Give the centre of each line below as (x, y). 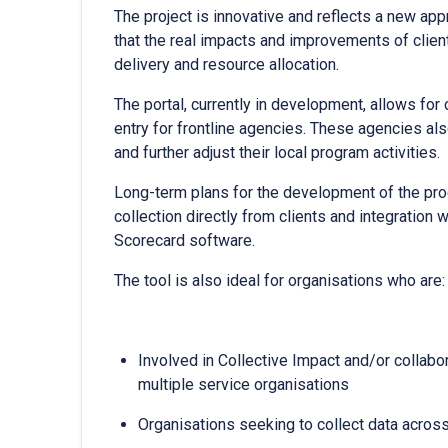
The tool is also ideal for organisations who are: (280, 280)
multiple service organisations (244, 384)
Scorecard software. (185, 240)
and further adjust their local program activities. (277, 152)
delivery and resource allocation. (227, 64)
